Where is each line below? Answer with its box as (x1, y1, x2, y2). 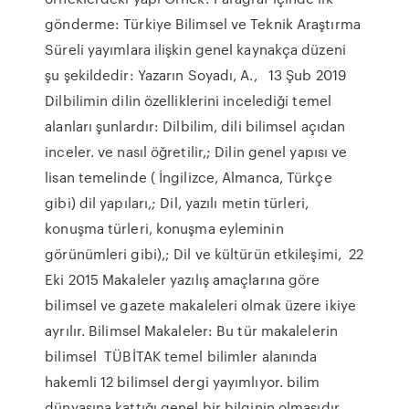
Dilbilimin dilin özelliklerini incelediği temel (45, 90, 331, 110)
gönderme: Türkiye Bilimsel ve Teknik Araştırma (45, 14, 361, 34)
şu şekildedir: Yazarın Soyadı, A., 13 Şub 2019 (45, 65, 347, 85)
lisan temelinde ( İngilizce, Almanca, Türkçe (45, 167, 332, 187)
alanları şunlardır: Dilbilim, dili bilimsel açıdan (45, 116, 346, 136)
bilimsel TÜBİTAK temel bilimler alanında (45, 346, 318, 366)
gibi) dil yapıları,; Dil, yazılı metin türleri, (45, 193, 309, 213)
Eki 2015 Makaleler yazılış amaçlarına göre (45, 269, 320, 289)
